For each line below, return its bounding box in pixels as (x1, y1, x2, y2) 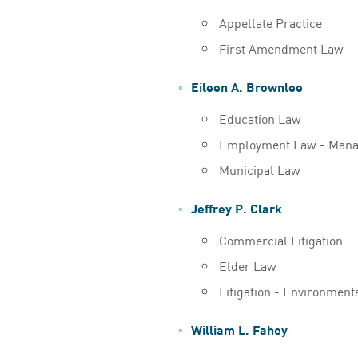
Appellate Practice (218, 12, 322, 32)
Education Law (218, 108, 301, 128)
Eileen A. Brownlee (190, 76, 303, 95)
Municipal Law (218, 159, 300, 179)
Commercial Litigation (218, 229, 343, 249)
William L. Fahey (190, 319, 288, 338)
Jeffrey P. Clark (190, 197, 282, 217)
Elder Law (218, 255, 276, 275)
